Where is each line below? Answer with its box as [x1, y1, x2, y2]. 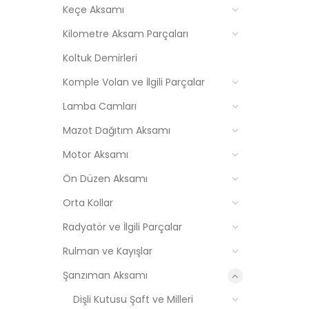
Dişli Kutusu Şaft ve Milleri [73, 292, 193, 306]
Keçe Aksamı [63, 3, 124, 17]
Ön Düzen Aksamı [63, 172, 148, 186]
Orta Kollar [63, 196, 113, 210]
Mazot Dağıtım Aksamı [63, 123, 170, 137]
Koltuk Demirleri [63, 51, 137, 65]
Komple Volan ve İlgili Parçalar [63, 75, 205, 89]
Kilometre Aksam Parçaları [63, 27, 188, 41]
